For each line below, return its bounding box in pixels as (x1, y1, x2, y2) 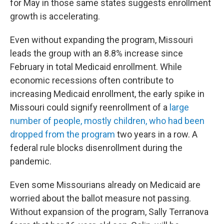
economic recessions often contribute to (10, 75, 173, 86)
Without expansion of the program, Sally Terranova (10, 206, 208, 217)
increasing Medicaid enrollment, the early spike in (10, 88, 204, 99)
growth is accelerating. (10, 11, 100, 22)
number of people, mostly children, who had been (10, 115, 204, 126)
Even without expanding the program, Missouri (10, 34, 193, 45)
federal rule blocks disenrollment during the (10, 142, 182, 153)
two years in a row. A (115, 129, 197, 140)
